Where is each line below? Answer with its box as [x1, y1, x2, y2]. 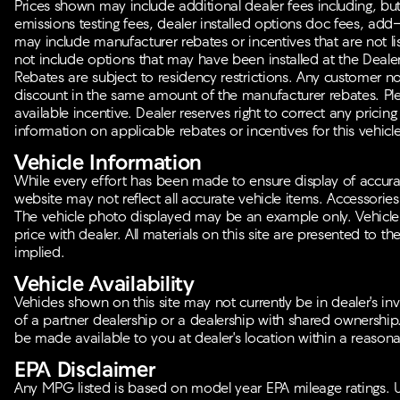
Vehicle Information [14, 153, 202, 175]
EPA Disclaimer [14, 360, 155, 382]
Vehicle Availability [14, 274, 195, 296]
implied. [14, 246, 65, 261]
